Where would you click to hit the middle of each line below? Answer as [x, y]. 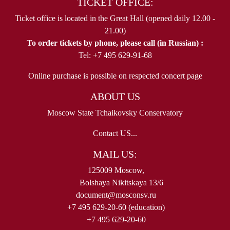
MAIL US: [115, 154]
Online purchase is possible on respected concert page [115, 75]
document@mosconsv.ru [116, 195]
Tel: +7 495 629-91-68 [115, 55]
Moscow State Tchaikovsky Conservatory [115, 112]
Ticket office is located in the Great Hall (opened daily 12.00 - [115, 18]
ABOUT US [115, 96]
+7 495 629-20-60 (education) [116, 207]
